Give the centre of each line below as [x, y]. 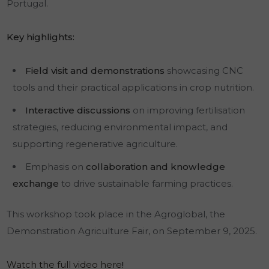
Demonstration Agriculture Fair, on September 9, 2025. [132, 231]
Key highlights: [41, 37]
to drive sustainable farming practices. [146, 184]
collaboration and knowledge [156, 167]
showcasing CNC [204, 71]
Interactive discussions [78, 110]
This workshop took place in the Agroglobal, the [116, 214]
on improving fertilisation [188, 110]
